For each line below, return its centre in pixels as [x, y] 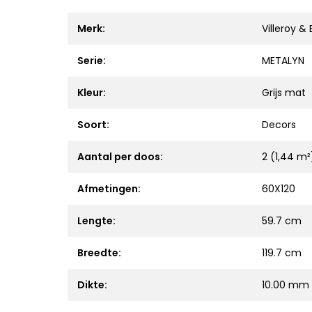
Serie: [92, 61]
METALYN [283, 61]
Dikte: [92, 285]
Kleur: [92, 93]
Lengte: [96, 221]
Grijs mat [284, 93]
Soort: [93, 125]
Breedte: [99, 253]
